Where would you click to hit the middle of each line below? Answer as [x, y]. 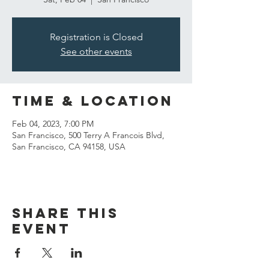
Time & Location [93, 101]
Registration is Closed [96, 37]
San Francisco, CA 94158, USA [69, 147]
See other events [96, 51]
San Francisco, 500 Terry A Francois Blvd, [88, 135]
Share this [65, 213]
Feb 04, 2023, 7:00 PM [53, 124]
